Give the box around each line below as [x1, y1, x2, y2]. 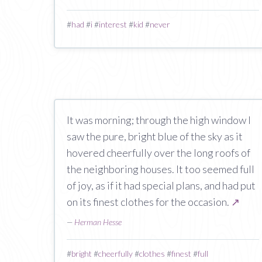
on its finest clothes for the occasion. [67, 195, 231, 208]
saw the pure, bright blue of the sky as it [67, 130, 243, 143]
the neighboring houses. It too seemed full [67, 163, 254, 175]
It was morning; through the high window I [67, 113, 251, 126]
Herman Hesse [74, 217, 122, 227]
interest [99, 19, 127, 29]
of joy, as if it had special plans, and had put [67, 179, 256, 192]
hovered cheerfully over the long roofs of [67, 146, 250, 159]
